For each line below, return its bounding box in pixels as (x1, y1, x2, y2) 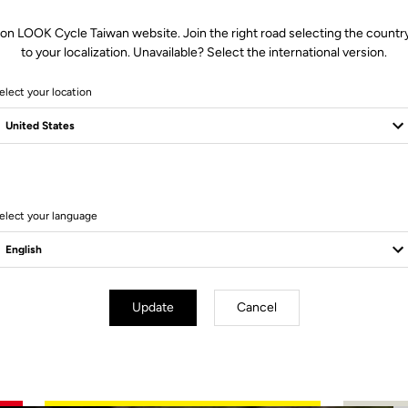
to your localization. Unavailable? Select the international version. (21, 45, 387, 60)
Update (131, 300, 174, 315)
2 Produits (178, 187, 230, 200)
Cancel (236, 300, 277, 315)
